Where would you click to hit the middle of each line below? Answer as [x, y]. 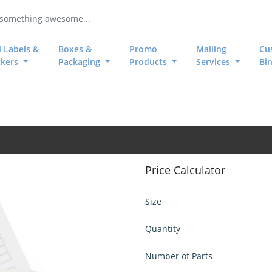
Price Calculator [185, 170]
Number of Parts [179, 256]
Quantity [163, 228]
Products [150, 61]
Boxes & [75, 49]
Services [214, 61]
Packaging [81, 61]
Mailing [211, 49]
